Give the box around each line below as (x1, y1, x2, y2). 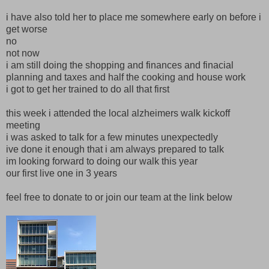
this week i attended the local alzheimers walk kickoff (6, 107, 230, 118)
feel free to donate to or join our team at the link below (6, 192, 232, 202)
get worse (6, 23, 47, 34)
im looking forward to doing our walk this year (6, 156, 198, 166)
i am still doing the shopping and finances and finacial (6, 59, 234, 70)
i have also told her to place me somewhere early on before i (6, 11, 261, 22)
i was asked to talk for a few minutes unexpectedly (6, 131, 218, 142)
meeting (6, 119, 40, 130)
